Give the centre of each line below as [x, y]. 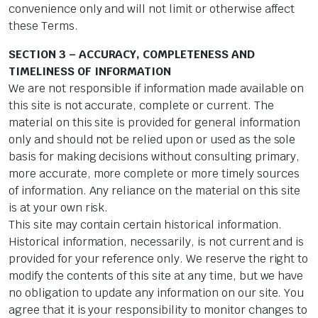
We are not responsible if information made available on [157, 89]
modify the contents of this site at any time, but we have [156, 276]
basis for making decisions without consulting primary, [154, 157]
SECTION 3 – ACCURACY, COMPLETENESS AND [132, 55]
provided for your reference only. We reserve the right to [159, 259]
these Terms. [43, 26]
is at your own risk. [59, 208]
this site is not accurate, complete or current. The [141, 106]
